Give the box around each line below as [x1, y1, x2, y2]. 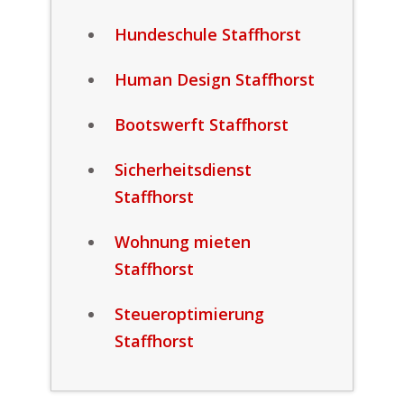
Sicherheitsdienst [114, 159, 252, 180]
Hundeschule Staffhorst [114, 23, 301, 45]
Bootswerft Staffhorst [114, 114, 289, 135]
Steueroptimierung [114, 303, 264, 325]
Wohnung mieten [114, 231, 251, 252]
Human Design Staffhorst [114, 69, 315, 90]
